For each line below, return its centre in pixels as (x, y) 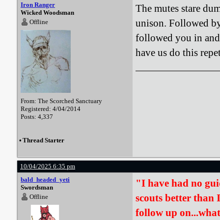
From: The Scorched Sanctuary (61, 101)
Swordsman (37, 187)
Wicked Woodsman (47, 13)
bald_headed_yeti (45, 179)
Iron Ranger (38, 5)
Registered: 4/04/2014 (51, 109)
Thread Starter (43, 140)
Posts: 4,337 (37, 117)
